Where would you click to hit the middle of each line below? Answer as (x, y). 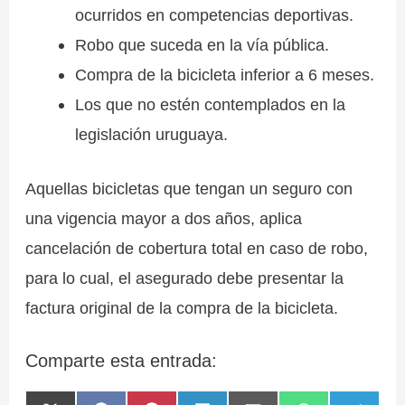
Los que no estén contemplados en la (210, 104)
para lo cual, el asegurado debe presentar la (185, 278)
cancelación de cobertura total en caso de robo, (197, 248)
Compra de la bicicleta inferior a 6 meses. (224, 74)
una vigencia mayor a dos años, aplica (164, 218)
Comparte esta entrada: (122, 361)
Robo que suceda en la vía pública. (202, 44)
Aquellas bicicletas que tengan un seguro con (189, 188)
